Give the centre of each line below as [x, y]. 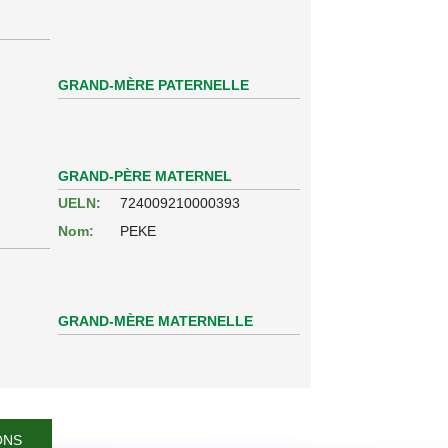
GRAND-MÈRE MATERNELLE [156, 320]
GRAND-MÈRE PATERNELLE [154, 84]
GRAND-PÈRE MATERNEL [145, 175]
